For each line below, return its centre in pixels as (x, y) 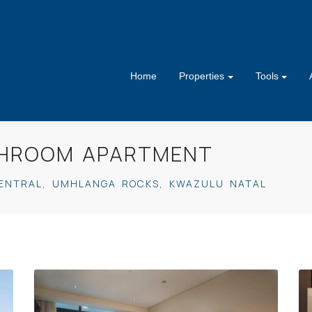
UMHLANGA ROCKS (106, 183)
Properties (202, 76)
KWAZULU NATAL (218, 183)
